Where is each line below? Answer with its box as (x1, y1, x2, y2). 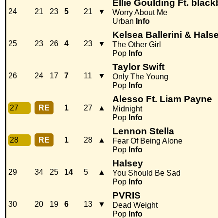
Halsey (112, 158, 143, 169)
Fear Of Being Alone (112, 137, 182, 145)
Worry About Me (112, 8, 167, 17)
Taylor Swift (112, 62, 164, 73)
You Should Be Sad (112, 169, 181, 178)
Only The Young (112, 73, 168, 81)
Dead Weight (112, 201, 158, 210)
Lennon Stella (112, 126, 174, 137)
